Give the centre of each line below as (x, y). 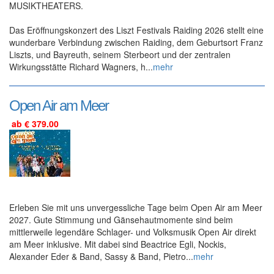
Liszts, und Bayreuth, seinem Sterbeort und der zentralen (120, 54)
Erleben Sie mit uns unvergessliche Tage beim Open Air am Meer (136, 207)
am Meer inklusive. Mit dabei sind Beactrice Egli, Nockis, (118, 244)
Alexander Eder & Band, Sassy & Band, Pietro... (101, 256)
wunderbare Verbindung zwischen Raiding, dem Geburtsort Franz (136, 42)
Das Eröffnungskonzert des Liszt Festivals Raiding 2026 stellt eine (136, 30)
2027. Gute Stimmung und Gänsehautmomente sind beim (121, 219)
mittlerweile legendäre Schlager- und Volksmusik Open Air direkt (133, 231)
